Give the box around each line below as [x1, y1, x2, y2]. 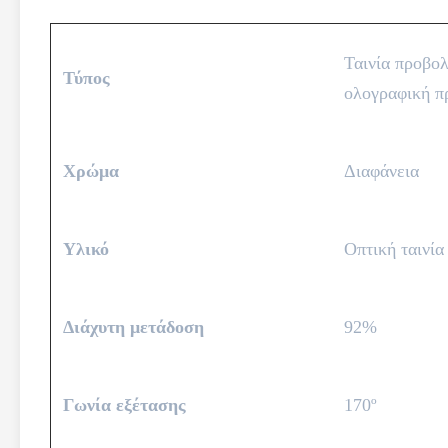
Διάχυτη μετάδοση [63, 317, 204, 337]
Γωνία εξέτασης [63, 395, 186, 415]
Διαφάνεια [344, 161, 419, 181]
